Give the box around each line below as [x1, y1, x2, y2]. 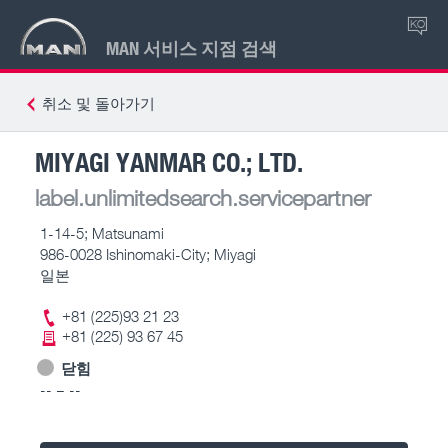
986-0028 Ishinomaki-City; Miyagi [40, 244, 256, 263]
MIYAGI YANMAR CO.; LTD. [35, 143, 303, 179]
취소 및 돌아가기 [42, 94, 155, 112]
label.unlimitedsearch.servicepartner [35, 183, 371, 211]
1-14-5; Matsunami [40, 223, 164, 242]
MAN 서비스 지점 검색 [106, 35, 277, 60]
